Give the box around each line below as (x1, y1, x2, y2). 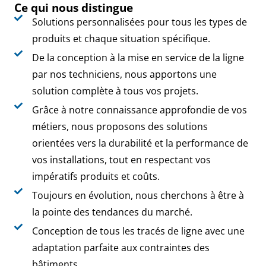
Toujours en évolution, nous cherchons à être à (31, 188, 244, 202)
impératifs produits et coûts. (31, 169, 160, 183)
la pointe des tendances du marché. (31, 205, 192, 218)
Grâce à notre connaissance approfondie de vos (31, 103, 247, 116)
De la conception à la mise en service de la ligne (31, 50, 244, 64)
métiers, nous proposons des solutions (31, 119, 208, 133)
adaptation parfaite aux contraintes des (31, 240, 210, 254)
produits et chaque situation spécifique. (31, 31, 210, 45)
